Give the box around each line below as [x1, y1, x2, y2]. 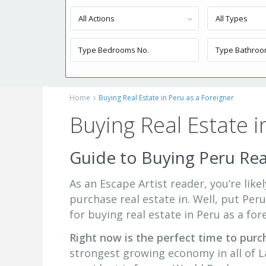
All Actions [78, 13, 115, 24]
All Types [216, 13, 248, 24]
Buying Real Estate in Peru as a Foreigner [99, 93, 234, 103]
